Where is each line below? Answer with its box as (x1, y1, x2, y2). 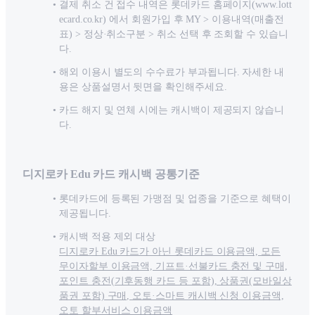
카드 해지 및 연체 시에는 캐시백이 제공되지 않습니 (59, 105, 285, 116)
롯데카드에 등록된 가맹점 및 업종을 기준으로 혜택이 (59, 193, 292, 205)
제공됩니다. (59, 208, 111, 219)
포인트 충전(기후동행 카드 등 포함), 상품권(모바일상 (59, 276, 292, 287)
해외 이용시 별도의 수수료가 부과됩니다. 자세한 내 (59, 67, 285, 78)
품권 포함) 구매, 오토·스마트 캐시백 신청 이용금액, (59, 290, 284, 302)
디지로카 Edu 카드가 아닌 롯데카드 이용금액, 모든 (59, 246, 281, 257)
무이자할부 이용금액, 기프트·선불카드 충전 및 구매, (59, 261, 288, 272)
